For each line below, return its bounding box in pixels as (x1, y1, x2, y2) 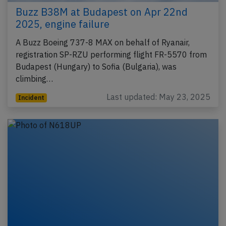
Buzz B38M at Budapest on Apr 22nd (16, 5, 188, 19)
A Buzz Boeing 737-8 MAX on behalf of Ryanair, (16, 37, 190, 47)
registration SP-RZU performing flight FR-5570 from (16, 49, 207, 60)
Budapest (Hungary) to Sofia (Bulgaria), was (16, 61, 177, 72)
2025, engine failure (16, 17, 109, 31)
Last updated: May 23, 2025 (106, 91, 210, 102)
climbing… (16, 73, 53, 84)
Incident (18, 93, 44, 101)
